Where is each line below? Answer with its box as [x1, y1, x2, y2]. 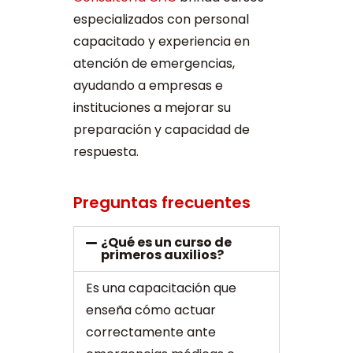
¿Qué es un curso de [101, 233, 232, 252]
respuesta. [72, 143, 139, 162]
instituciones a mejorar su [72, 98, 231, 117]
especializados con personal [72, 10, 249, 29]
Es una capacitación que [85, 279, 236, 298]
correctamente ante [85, 323, 216, 342]
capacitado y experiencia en [72, 32, 250, 51]
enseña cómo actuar [85, 301, 216, 320]
